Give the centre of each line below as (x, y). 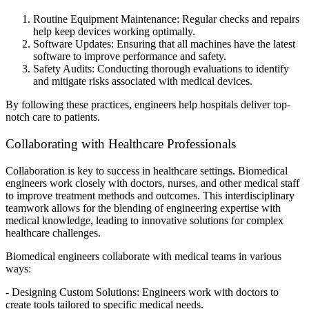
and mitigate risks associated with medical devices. (143, 81)
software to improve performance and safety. (130, 57)
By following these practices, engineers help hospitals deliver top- (148, 105)
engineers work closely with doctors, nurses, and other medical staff (152, 183)
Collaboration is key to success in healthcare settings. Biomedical (147, 170)
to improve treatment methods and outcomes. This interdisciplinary (150, 195)
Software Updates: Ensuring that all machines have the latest (164, 44)
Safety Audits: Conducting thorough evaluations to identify (161, 69)
